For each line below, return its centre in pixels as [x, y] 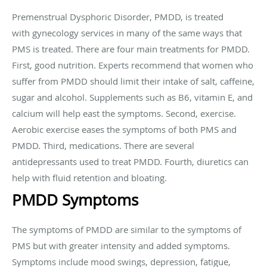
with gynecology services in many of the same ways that [127, 32]
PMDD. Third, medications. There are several [103, 145]
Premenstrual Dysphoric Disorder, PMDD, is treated [118, 16]
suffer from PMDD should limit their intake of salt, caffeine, [133, 81]
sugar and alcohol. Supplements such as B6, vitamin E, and [132, 97]
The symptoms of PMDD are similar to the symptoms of [127, 229]
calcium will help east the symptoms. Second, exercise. [124, 113]
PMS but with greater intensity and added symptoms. [121, 245]
